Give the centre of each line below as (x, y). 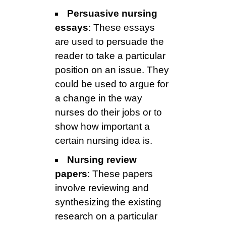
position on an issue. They (112, 70)
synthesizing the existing (108, 202)
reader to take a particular (110, 56)
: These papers (120, 174)
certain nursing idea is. (104, 141)
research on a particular (106, 216)
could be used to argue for (112, 84)
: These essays (122, 28)
